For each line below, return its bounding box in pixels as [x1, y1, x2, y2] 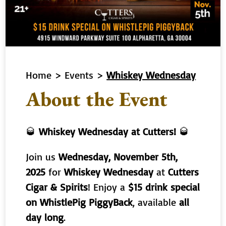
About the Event [26, 85, 168, 112]
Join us [26, 150, 59, 163]
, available [133, 195, 180, 208]
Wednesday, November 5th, [59, 150, 178, 163]
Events [65, 68, 94, 81]
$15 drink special [128, 180, 200, 193]
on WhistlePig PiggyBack [26, 195, 133, 208]
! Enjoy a [88, 180, 129, 193]
